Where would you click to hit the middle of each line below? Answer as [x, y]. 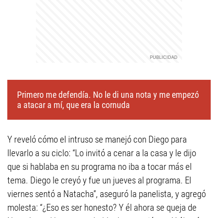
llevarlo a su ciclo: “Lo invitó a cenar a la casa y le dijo [102, 153]
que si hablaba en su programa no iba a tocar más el [100, 167]
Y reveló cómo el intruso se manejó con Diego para [97, 139]
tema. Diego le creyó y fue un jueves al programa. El [99, 180]
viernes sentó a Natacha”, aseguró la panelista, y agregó [107, 194]
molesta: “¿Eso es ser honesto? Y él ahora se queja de [102, 208]
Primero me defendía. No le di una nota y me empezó [108, 95]
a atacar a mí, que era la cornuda [73, 105]
